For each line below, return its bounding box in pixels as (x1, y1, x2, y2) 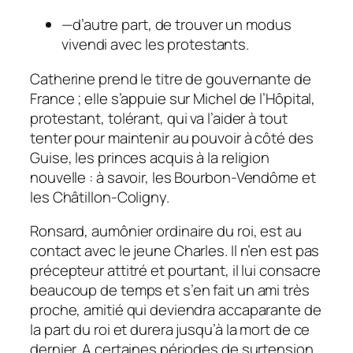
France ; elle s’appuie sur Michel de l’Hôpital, (30, 87, 316, 109)
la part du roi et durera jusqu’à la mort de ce (30, 319, 310, 340)
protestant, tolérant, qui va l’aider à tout (30, 107, 288, 128)
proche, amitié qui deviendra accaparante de (30, 299, 321, 321)
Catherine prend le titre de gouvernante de (30, 68, 311, 89)
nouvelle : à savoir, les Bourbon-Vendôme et (30, 166, 316, 188)
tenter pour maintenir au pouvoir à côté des (30, 127, 314, 148)
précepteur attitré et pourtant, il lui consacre (30, 260, 321, 281)
